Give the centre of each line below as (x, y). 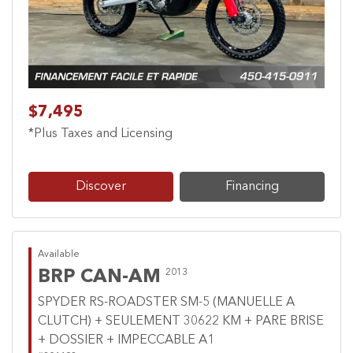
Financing (252, 187)
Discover (101, 187)
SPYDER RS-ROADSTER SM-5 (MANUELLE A (166, 303)
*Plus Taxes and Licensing (100, 134)
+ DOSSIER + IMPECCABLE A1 (126, 341)
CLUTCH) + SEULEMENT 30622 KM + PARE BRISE (181, 322)
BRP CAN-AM (99, 278)
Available (59, 255)
